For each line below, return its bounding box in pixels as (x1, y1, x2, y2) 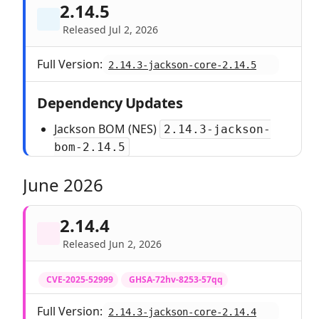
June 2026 (23, 173, 103, 197)
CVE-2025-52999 (46, 273, 113, 286)
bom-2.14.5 (54, 140, 125, 154)
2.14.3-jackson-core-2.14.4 (108, 306, 256, 318)
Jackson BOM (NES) (54, 121, 159, 137)
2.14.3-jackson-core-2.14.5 (108, 59, 256, 70)
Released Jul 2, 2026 (63, 23, 158, 36)
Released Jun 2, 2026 (63, 237, 162, 251)
